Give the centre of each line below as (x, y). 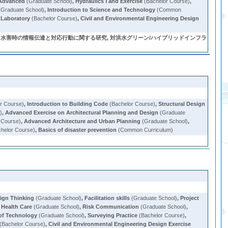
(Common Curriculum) (145, 130)
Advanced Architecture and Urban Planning (82, 121)
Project (190, 198)
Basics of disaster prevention (78, 130)
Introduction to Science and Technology (102, 10)
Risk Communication (111, 207)
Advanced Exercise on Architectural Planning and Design (82, 112)
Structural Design (182, 104)
